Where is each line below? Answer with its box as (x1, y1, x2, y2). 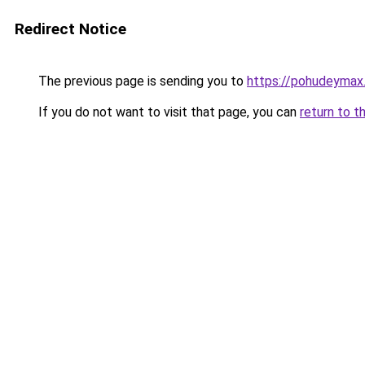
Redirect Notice (15, 20, 126, 38)
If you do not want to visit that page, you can (35, 104, 300, 120)
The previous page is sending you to (35, 73, 247, 89)
